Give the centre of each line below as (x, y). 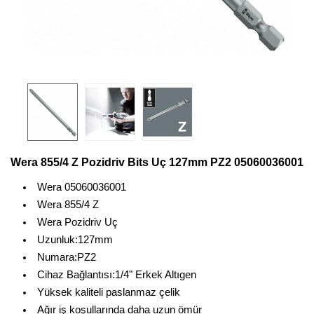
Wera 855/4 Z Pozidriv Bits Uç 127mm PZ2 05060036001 (157, 162)
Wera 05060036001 (81, 187)
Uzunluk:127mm (75, 240)
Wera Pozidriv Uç (77, 222)
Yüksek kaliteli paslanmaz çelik (108, 292)
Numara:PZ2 (66, 257)
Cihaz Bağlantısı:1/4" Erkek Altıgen (116, 275)
